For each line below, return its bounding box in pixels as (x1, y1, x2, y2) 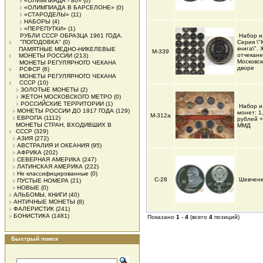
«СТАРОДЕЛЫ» (24, 11, 69, 18)
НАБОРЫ (24, 18, 50, 25)
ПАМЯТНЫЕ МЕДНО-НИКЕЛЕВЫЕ (19, 46, 116, 52)
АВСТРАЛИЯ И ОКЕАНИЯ (17, 142, 89, 149)
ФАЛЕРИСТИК (14, 205, 54, 212)
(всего (188, 214, 209, 220)
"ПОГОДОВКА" (20, 39, 61, 45)
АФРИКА (17, 149, 42, 156)
